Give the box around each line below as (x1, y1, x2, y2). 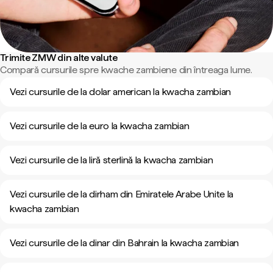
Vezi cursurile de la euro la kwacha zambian (10, 120, 190, 132)
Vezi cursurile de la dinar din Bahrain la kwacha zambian (10, 237, 239, 249)
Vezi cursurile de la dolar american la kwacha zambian (10, 86, 232, 97)
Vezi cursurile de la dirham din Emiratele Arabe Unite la (10, 188, 234, 200)
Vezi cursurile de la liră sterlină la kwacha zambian (10, 154, 213, 166)
